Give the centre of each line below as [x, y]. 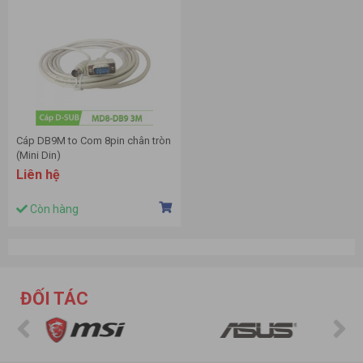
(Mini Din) [38, 156]
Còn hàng [53, 209]
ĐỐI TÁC [54, 299]
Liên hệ [38, 175]
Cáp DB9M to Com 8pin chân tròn [94, 141]
